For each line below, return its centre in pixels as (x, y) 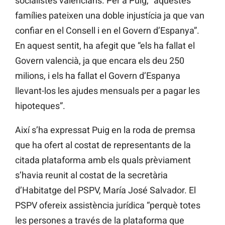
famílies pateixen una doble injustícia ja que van (110, 16)
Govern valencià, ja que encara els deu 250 (100, 61)
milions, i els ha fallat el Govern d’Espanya (98, 76)
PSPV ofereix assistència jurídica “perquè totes (108, 205)
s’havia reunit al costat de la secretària (91, 175)
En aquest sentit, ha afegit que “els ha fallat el (105, 46)
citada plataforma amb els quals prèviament (103, 160)
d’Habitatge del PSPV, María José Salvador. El (105, 190)
